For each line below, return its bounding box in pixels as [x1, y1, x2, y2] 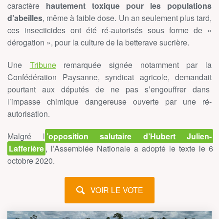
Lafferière [9, 143, 44, 154]
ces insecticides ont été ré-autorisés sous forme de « [7, 24, 212, 36]
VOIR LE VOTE [90, 184, 144, 196]
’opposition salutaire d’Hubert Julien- [46, 131, 212, 142]
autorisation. [7, 108, 50, 120]
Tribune [29, 59, 56, 71]
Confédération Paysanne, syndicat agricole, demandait [7, 71, 212, 83]
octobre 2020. [7, 155, 55, 167]
